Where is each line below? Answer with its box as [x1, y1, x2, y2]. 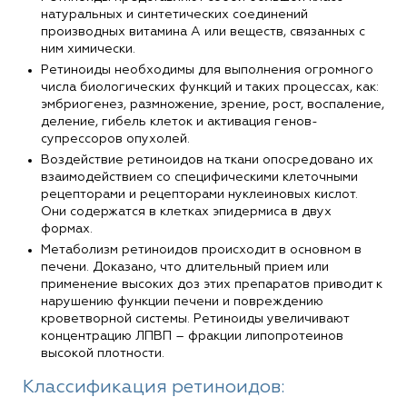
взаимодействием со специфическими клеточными [41, 170, 358, 184]
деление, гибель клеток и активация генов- [41, 114, 318, 128]
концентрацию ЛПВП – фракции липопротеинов [41, 329, 343, 342]
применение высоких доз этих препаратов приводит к [41, 277, 382, 291]
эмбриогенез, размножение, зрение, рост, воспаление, [41, 97, 384, 111]
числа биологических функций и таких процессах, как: [41, 80, 379, 94]
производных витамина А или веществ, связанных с [41, 25, 365, 38]
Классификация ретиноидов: [23, 377, 284, 396]
